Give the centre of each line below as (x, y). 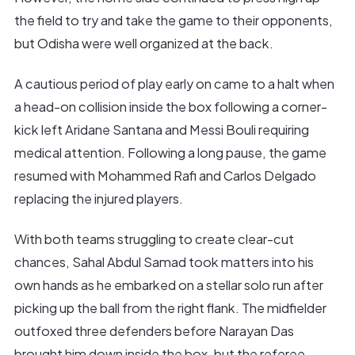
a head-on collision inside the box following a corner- (170, 106)
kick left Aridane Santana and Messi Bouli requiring (161, 129)
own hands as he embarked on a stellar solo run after (168, 284)
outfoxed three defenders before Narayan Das (154, 330)
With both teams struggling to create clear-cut (154, 239)
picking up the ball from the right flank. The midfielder (170, 307)
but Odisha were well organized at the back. (143, 44)
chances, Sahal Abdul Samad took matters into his (164, 261)
